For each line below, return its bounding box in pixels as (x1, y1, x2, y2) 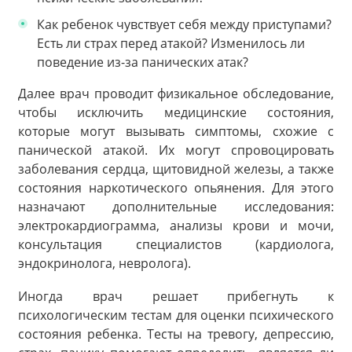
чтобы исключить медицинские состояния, (18, 104, 334, 122)
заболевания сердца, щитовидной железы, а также (18, 160, 334, 178)
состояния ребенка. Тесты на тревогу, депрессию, (18, 324, 334, 343)
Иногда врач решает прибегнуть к (18, 287, 334, 305)
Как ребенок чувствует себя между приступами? (37, 16, 332, 34)
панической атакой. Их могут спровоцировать (18, 141, 334, 159)
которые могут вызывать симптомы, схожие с (18, 123, 334, 141)
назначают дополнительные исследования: (18, 198, 334, 216)
